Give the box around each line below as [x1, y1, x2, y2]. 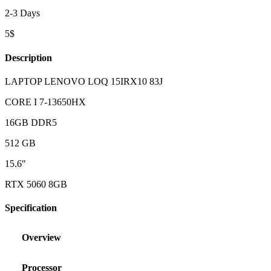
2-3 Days [5, 8, 40, 19]
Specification [5, 203, 57, 214]
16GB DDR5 [5, 117, 57, 128]
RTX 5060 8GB [5, 178, 67, 189]
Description [5, 52, 52, 63]
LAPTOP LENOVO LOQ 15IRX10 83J [5, 76, 163, 87]
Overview [22, 232, 61, 243]
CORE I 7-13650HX [5, 96, 86, 107]
